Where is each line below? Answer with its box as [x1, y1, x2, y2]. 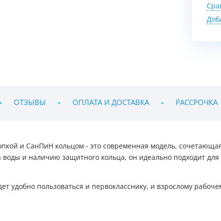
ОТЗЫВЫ [14, 98, 46, 107]
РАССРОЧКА [176, 98, 218, 107]
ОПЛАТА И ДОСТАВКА [73, 98, 149, 107]
